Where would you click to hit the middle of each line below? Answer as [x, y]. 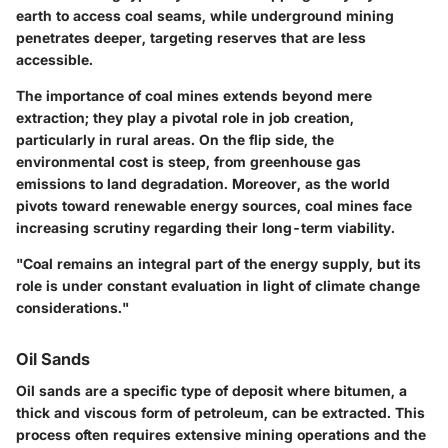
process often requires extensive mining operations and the [221, 435]
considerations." [72, 308]
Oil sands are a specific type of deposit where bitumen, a [211, 391]
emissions [51, 184]
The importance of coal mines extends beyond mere [194, 96]
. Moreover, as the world [307, 184]
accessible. [54, 60]
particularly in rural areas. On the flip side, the [175, 140]
